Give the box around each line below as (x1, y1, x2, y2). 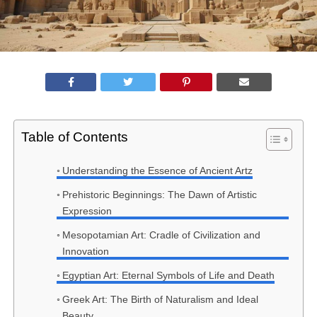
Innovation (62, 246, 109, 258)
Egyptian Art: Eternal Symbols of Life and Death (62, 270, 275, 282)
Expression (62, 205, 112, 217)
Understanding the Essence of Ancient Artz (62, 165, 253, 177)
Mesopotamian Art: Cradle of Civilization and (62, 229, 260, 241)
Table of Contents (21, 129, 128, 145)
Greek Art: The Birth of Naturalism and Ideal (62, 294, 258, 306)
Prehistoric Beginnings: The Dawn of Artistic (62, 189, 257, 201)
